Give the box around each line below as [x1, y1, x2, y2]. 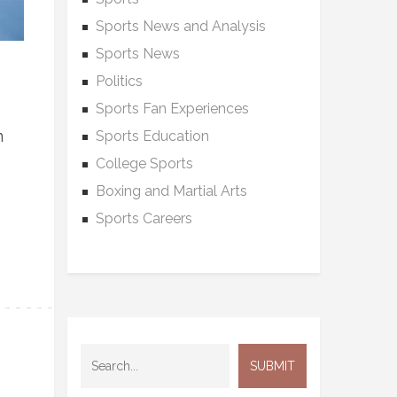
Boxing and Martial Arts [96, 182, 247, 199]
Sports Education [96, 127, 209, 144]
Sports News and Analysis [96, 17, 266, 35]
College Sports [96, 154, 193, 172]
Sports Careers [96, 209, 192, 227]
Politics [96, 72, 143, 90]
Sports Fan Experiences [96, 99, 249, 117]
